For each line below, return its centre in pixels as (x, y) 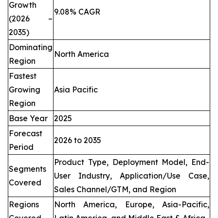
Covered (25, 183)
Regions (24, 205)
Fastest (23, 76)
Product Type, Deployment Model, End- (132, 162)
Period (21, 147)
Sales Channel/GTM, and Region (115, 190)
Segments (27, 169)
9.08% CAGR (77, 12)
